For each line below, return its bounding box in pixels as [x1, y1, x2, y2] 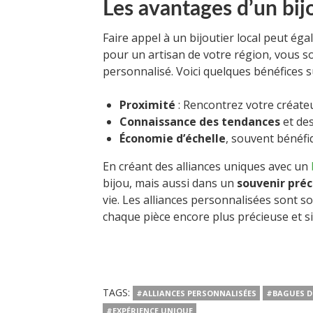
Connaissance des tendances [119, 113, 280, 129]
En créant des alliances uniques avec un [103, 158, 311, 174]
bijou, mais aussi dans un [103, 175, 237, 191]
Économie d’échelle [119, 130, 226, 146]
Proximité [119, 96, 175, 112]
